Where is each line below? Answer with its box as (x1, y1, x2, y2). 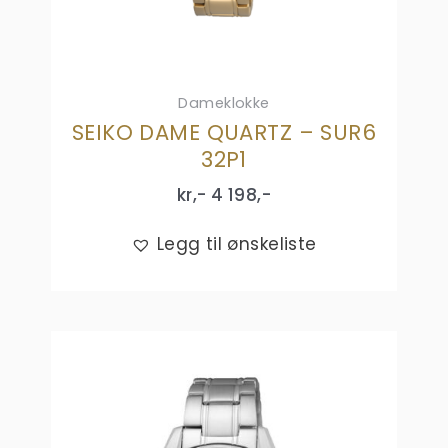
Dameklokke (178, 93, 270, 114)
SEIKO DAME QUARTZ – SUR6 (71, 118, 377, 148)
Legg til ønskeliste (156, 231, 317, 256)
